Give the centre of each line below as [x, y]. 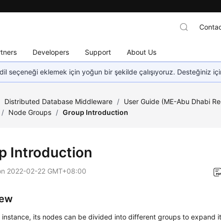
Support [98, 52]
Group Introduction [96, 112]
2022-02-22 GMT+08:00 [47, 171]
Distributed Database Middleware [59, 101]
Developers [51, 52]
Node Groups [30, 112]
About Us [142, 52]
